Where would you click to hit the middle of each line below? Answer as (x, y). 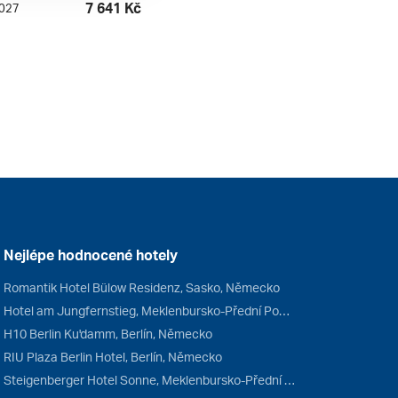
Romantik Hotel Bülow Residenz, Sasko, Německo (141, 288)
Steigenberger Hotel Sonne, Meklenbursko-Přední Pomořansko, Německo (289, 380)
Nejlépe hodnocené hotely (90, 255)
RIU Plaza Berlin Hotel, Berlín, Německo (112, 357)
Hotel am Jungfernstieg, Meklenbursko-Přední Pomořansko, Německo (284, 311)
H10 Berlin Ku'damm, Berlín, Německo (107, 334)
